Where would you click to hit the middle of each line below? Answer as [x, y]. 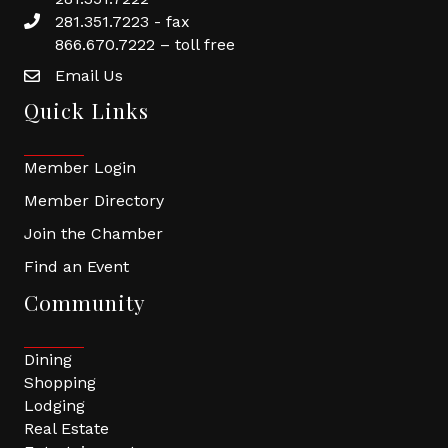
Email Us [89, 75]
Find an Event [76, 266]
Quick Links [86, 110]
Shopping [60, 382]
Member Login [80, 167]
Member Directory [94, 200]
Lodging [54, 405]
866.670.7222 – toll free [145, 44]
